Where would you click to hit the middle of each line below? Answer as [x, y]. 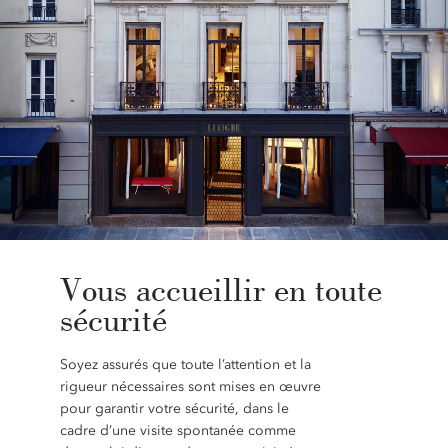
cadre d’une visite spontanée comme [177, 430]
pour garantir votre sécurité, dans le [174, 408]
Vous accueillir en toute [220, 289]
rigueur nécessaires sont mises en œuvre [190, 386]
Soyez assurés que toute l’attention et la [185, 364]
